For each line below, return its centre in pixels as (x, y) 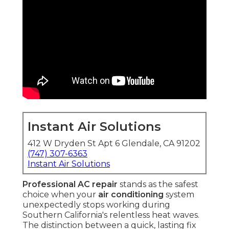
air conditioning (131, 195)
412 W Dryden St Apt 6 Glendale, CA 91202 (114, 144)
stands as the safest (158, 185)
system (179, 195)
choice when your (60, 195)
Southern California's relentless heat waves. (111, 215)
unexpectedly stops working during (96, 205)
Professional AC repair (70, 185)
